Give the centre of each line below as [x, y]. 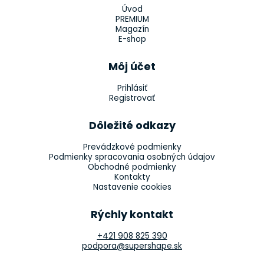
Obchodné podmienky [132, 167]
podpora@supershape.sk [132, 246]
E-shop [132, 39]
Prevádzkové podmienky [132, 147]
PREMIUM [132, 19]
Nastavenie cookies [132, 187]
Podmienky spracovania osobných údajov [132, 157]
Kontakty [132, 177]
